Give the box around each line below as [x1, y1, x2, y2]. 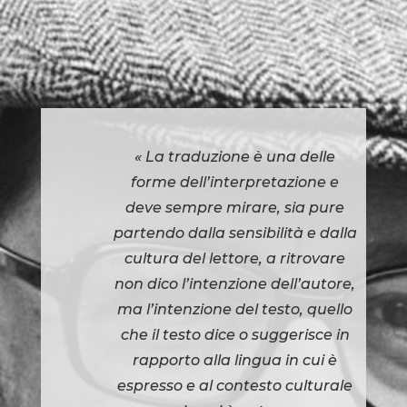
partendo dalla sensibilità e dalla [113, 223, 357, 242]
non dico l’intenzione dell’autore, [114, 274, 356, 293]
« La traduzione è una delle [134, 147, 336, 165]
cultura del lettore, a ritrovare [124, 249, 346, 267]
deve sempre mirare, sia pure [125, 198, 345, 216]
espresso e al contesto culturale [117, 376, 353, 394]
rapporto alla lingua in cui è [133, 351, 338, 369]
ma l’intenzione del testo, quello [117, 300, 353, 318]
